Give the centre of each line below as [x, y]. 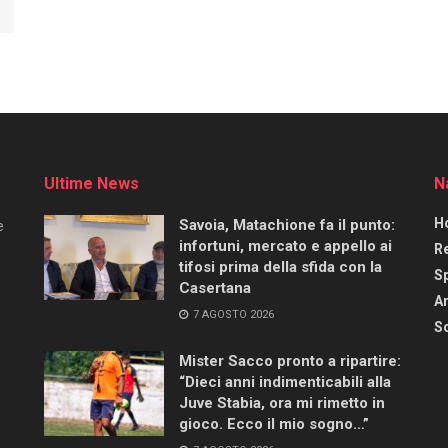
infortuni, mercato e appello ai [285, 245]
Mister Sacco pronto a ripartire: [290, 360]
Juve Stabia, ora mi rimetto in [282, 402]
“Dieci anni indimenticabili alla [285, 381]
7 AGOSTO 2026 [232, 314]
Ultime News [91, 183]
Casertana [215, 287]
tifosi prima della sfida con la [280, 266]
